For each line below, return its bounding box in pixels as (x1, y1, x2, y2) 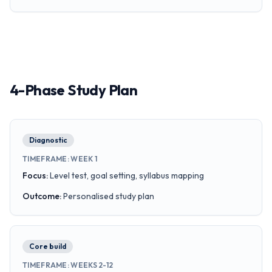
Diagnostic (29, 135, 67, 144)
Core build (29, 242, 66, 251)
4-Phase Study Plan (10, 81, 138, 99)
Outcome (22, 191, 59, 202)
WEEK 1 (70, 154, 98, 163)
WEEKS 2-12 (70, 260, 114, 270)
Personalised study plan (63, 191, 154, 202)
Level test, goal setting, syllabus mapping (50, 170, 204, 181)
